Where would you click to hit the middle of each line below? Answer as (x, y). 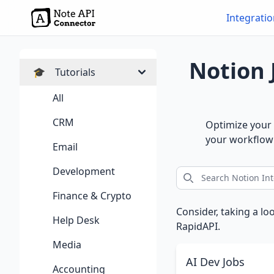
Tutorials (75, 72)
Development (84, 171)
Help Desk (76, 220)
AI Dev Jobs (215, 262)
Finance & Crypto (92, 196)
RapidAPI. (198, 226)
